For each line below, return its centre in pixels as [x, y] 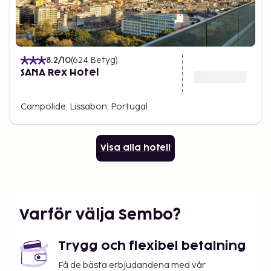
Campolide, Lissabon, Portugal [84, 107]
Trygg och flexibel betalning [152, 246]
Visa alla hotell [135, 148]
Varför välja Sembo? [100, 215]
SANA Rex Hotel [60, 73]
